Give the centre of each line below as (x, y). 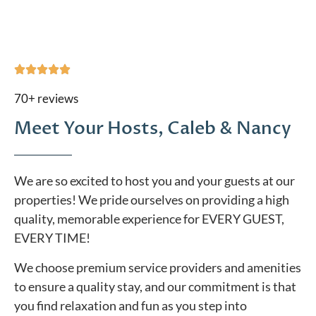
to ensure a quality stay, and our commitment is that (155, 286)
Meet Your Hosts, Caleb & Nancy (153, 128)
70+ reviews (46, 99)
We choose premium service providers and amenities (158, 267)
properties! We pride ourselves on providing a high (152, 200)
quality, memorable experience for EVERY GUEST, (149, 219)
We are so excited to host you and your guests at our (154, 181)
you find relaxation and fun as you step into (130, 305)
